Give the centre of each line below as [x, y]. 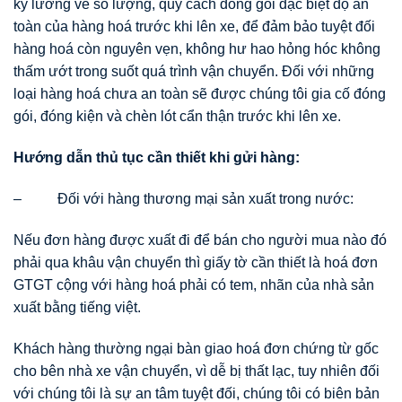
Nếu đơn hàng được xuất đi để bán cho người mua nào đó [200, 240]
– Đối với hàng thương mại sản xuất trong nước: [184, 199]
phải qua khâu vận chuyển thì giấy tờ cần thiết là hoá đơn [196, 262]
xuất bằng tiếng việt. [77, 307]
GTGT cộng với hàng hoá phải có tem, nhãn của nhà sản [194, 284]
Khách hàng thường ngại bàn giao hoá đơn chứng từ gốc [196, 348]
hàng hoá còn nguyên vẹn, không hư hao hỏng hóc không [197, 49]
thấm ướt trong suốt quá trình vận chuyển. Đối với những [194, 72]
